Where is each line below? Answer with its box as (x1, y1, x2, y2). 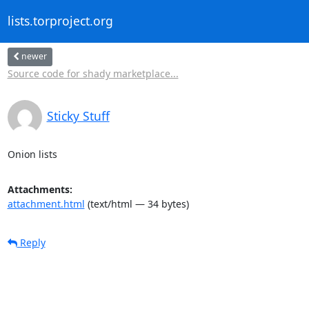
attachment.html (7, 197, 85, 210)
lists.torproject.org (7, 12, 113, 30)
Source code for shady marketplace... (7, 66, 179, 80)
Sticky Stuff (46, 107, 110, 124)
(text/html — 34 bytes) (84, 197, 189, 210)
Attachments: (7, 182, 72, 196)
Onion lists (7, 147, 57, 161)
